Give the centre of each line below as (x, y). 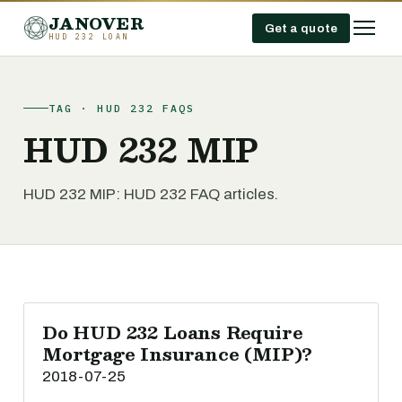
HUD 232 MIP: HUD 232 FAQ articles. (151, 194)
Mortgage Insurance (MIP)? (178, 354)
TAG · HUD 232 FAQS (122, 108)
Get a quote (301, 28)
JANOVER (96, 23)
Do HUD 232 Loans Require (173, 332)
